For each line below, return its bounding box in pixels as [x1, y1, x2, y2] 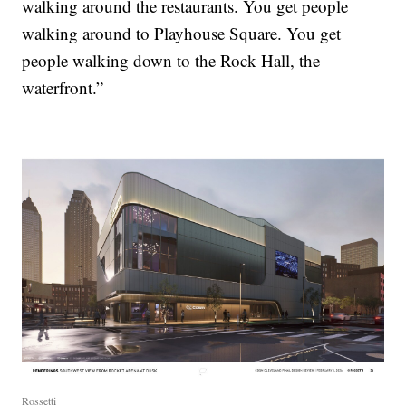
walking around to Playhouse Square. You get [22, 21, 342, 44]
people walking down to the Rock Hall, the [22, 48, 321, 72]
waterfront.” [22, 75, 104, 99]
